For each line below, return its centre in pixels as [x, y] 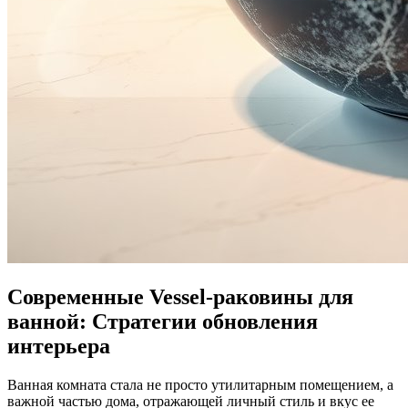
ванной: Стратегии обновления [163, 321]
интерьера [59, 346]
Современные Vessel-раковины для [180, 296]
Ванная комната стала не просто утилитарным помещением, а [200, 384]
